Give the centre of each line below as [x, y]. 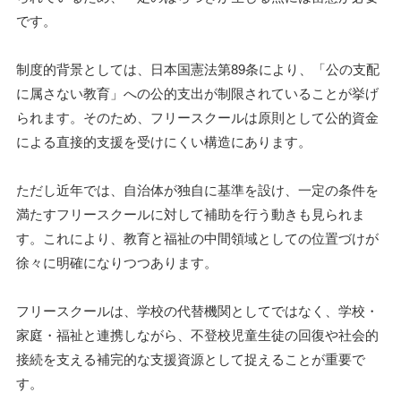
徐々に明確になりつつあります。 [117, 262]
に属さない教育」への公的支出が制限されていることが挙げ [197, 93]
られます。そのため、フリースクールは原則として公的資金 [197, 117]
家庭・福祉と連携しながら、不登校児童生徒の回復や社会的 [197, 334]
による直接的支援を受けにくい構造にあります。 [164, 141]
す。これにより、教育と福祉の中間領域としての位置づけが [197, 238]
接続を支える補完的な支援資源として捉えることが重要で [191, 358]
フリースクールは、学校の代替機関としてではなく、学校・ [197, 310]
